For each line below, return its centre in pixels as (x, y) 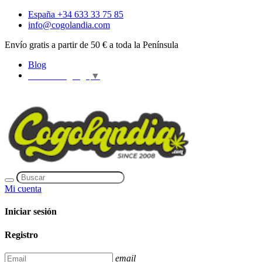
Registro (21, 235)
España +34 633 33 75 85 (76, 14)
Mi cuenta (23, 189)
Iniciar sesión (31, 212)
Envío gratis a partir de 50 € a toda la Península (92, 45)
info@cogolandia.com (69, 25)
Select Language (59, 76)
